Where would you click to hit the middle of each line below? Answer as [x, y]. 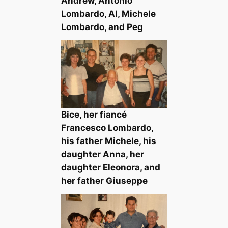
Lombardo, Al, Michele [108, 13]
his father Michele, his [108, 141]
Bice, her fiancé [94, 115]
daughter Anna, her [102, 154]
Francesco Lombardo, [107, 128]
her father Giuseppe [104, 181]
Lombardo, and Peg [102, 27]
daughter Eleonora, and [110, 168]
